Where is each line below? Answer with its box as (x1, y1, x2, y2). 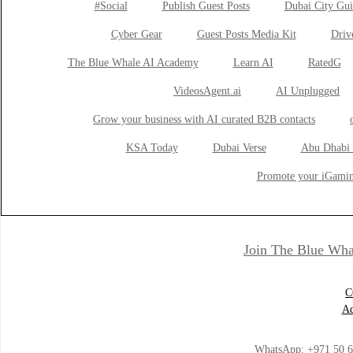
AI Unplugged (276, 85, 340, 97)
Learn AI (232, 57, 273, 69)
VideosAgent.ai (173, 85, 241, 97)
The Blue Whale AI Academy (67, 57, 199, 69)
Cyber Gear (110, 28, 162, 40)
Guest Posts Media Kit (196, 28, 296, 40)
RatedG (307, 57, 341, 69)
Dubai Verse (212, 142, 266, 154)
